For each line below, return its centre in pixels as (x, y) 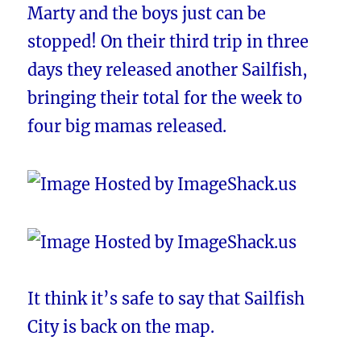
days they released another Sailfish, (168, 69)
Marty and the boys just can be (147, 13)
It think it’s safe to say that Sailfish (166, 298)
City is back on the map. (121, 326)
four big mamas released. (127, 126)
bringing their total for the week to (165, 98)
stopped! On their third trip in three (168, 41)
